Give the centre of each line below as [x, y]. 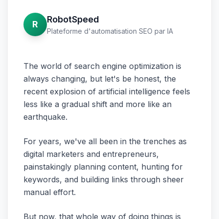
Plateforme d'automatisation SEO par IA [110, 31]
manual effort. [50, 192]
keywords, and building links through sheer [104, 179]
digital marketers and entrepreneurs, [91, 154]
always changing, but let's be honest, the [100, 79]
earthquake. [45, 117]
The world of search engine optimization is [102, 66]
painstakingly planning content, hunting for [103, 167]
